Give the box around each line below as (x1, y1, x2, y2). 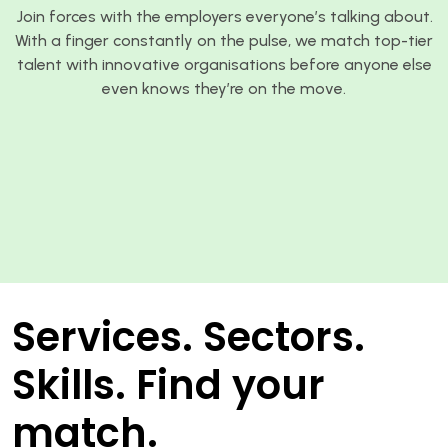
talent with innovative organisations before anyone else (16, 54, 432, 74)
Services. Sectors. (12, 308, 365, 365)
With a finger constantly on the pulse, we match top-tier (15, 30, 433, 50)
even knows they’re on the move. (102, 78, 346, 98)
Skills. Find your (12, 356, 325, 413)
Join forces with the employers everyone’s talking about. (15, 6, 433, 26)
